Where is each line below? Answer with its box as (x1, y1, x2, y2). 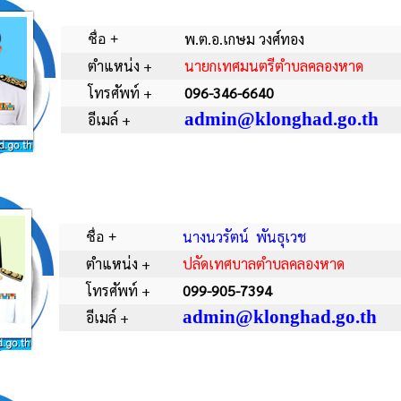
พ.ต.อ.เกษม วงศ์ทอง (183, 30, 304, 48)
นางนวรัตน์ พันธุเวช (183, 227, 306, 246)
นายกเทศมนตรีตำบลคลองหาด (183, 56, 363, 75)
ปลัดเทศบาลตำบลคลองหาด (183, 254, 345, 273)
